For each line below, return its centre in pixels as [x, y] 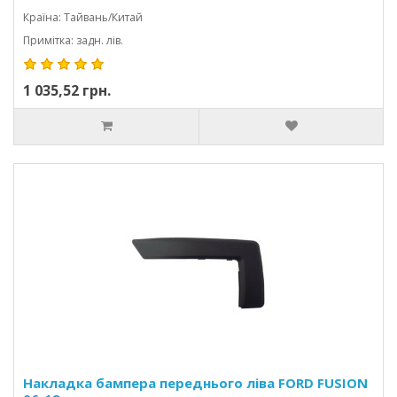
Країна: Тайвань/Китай [83, 17]
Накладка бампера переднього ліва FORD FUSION [195, 383]
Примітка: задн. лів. [73, 40]
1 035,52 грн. [67, 90]
